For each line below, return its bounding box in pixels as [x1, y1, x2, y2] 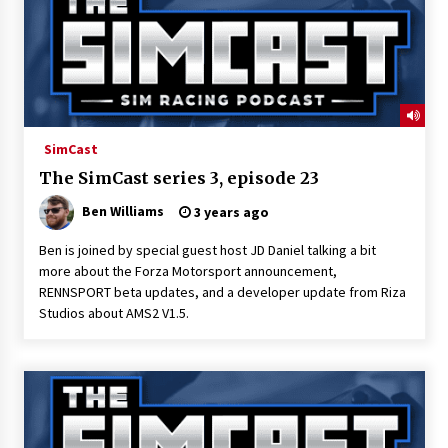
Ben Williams [81, 201, 164, 220]
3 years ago [190, 202, 269, 221]
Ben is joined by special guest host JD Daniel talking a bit [38, 240, 376, 259]
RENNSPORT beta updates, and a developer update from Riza [38, 282, 406, 301]
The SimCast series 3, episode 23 [38, 167, 319, 188]
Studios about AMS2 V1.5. [38, 303, 189, 322]
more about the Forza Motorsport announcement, [38, 261, 337, 280]
